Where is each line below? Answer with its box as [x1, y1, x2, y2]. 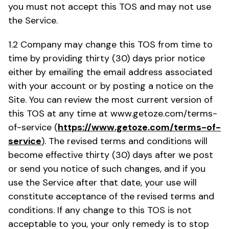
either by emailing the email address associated [8, 65, 212, 78]
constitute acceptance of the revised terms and [8, 190, 214, 202]
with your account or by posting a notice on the [8, 79, 213, 92]
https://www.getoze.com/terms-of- [58, 121, 221, 133]
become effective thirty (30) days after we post [8, 148, 213, 161]
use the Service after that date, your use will [8, 176, 197, 189]
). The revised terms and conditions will [41, 134, 208, 147]
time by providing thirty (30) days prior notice [8, 52, 205, 64]
